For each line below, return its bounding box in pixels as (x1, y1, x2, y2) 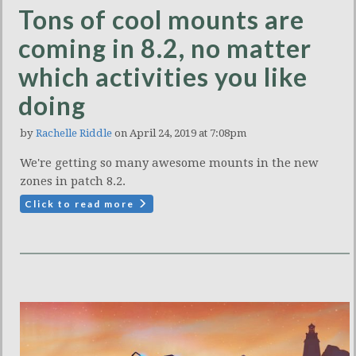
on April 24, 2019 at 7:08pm (112, 127, 246, 139)
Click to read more (25, 198, 137, 210)
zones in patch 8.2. (20, 174, 126, 188)
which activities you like (18, 61, 308, 92)
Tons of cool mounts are (18, 4, 304, 35)
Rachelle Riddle (36, 127, 112, 139)
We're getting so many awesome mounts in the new (20, 156, 319, 170)
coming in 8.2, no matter (18, 33, 311, 64)
